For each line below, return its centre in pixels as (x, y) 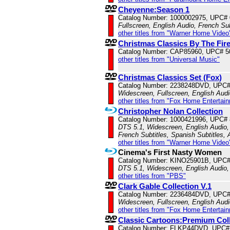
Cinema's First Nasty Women (170, 152)
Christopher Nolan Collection (170, 111)
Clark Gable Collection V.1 (165, 186)
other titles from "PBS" (152, 176)
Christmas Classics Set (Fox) (170, 78)
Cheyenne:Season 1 (154, 10)
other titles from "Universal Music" (169, 60)
